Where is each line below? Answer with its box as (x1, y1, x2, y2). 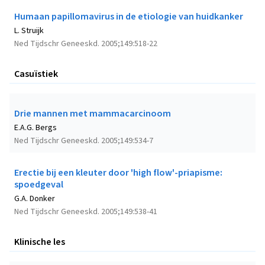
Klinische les (14, 235, 65, 249)
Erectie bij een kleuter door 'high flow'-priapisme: (14, 166, 222, 180)
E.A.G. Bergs (14, 122, 57, 134)
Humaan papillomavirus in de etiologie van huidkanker (14, 10, 243, 24)
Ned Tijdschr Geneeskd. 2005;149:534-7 (14, 135, 153, 147)
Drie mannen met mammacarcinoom (14, 107, 171, 121)
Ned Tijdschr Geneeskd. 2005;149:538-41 (14, 206, 157, 218)
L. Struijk (14, 25, 44, 37)
